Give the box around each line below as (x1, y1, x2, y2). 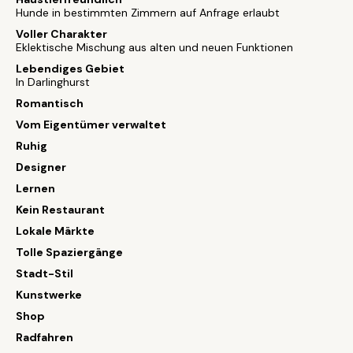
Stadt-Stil (16, 266, 73, 281)
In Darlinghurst (16, 75, 90, 89)
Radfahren (16, 330, 73, 344)
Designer (16, 160, 66, 174)
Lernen (16, 181, 55, 195)
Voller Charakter (16, 27, 107, 41)
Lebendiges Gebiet (16, 61, 124, 76)
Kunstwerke (16, 288, 82, 302)
